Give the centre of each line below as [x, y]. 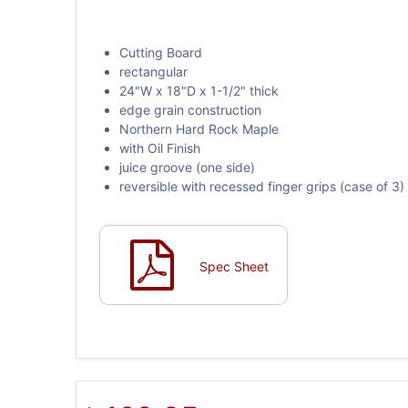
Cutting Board [160, 52]
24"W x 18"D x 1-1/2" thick [199, 91]
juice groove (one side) [187, 167]
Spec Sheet [234, 267]
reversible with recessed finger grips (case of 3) [261, 186]
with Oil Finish [159, 148]
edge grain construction [190, 110]
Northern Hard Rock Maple [199, 129]
